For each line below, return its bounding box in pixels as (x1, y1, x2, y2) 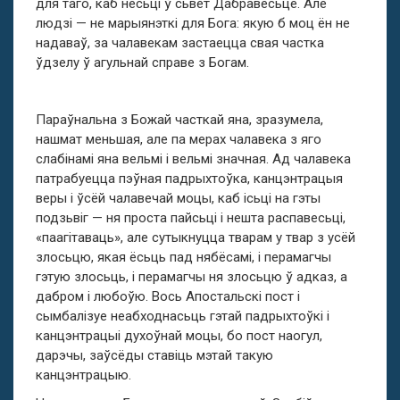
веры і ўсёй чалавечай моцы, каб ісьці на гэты (36, 190, 321, 206)
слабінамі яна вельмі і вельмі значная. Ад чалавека (36, 151, 351, 167)
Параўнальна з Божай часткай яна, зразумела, (36, 112, 323, 128)
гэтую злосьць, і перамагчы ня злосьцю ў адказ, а (36, 269, 347, 285)
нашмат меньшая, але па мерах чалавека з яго (36, 131, 321, 147)
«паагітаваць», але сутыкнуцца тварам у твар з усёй (36, 229, 355, 246)
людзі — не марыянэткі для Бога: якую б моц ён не (36, 15, 350, 31)
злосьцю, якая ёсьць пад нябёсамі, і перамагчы (36, 249, 331, 265)
